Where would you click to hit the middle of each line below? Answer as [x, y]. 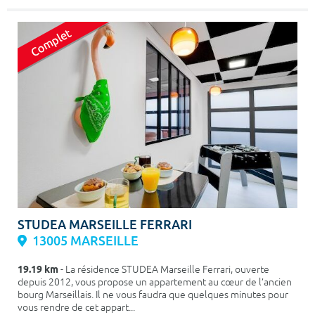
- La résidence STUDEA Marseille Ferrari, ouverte [164, 270]
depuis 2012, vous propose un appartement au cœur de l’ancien [155, 283]
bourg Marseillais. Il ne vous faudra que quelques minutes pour [153, 295]
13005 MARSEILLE [85, 241]
